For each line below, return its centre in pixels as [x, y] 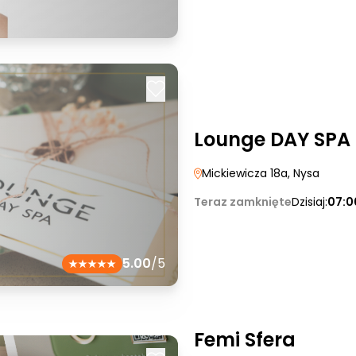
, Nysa [304, 173]
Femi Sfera [245, 340]
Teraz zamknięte [243, 202]
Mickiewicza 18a [245, 173]
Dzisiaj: [310, 202]
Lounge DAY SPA [272, 139]
